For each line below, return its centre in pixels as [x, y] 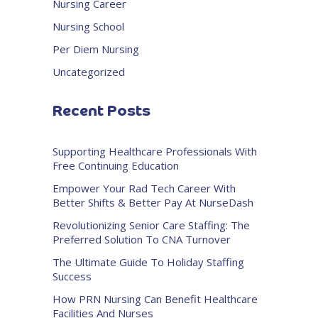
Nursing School [88, 27]
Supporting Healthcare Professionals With [155, 152]
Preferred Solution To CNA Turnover [142, 240]
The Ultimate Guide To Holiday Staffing [148, 262]
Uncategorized [89, 72]
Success [72, 276]
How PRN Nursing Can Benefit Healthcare [155, 299]
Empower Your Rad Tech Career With [144, 188]
